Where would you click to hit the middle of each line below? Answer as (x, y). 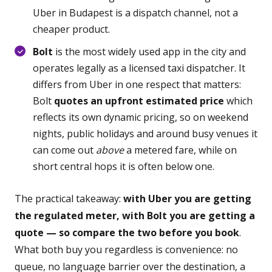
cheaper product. (71, 29)
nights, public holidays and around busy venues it (145, 134)
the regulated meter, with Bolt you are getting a (135, 216)
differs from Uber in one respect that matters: (137, 84)
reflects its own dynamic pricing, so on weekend (141, 117)
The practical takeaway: (69, 199)
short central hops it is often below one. (124, 166)
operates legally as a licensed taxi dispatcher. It (139, 68)
